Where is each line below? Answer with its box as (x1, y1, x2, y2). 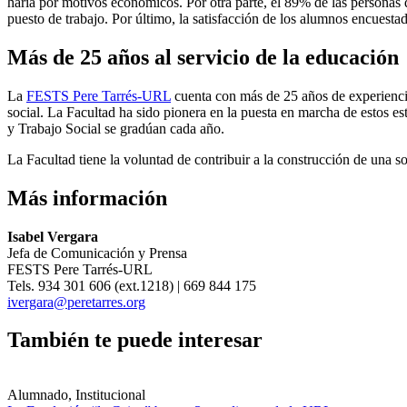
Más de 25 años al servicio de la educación (7, 45, 399, 69)
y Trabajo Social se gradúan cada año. (7, 120, 224, 136)
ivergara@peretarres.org (7, 293, 145, 310)
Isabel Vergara (7, 228, 98, 244)
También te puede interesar (7, 328, 263, 352)
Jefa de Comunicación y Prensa (7, 244, 187, 261)
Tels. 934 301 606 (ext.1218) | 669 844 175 (7, 277, 256, 293)
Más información (7, 185, 167, 210)
